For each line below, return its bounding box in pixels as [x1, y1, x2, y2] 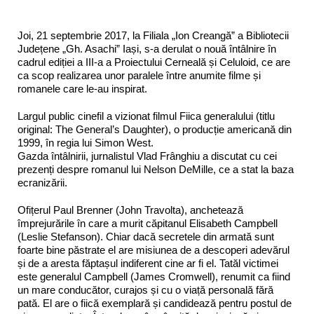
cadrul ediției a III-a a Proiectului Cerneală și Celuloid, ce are [18, 56, 290, 69]
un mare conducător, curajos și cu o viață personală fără [18, 284, 273, 296]
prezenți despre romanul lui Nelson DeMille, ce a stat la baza [18, 163, 294, 176]
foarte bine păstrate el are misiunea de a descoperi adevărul [18, 244, 289, 257]
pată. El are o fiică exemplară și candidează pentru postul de [18, 297, 292, 310]
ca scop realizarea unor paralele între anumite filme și [18, 69, 261, 82]
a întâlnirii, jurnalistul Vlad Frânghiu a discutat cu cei [43, 150, 277, 163]
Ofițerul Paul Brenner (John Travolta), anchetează [18, 204, 243, 217]
